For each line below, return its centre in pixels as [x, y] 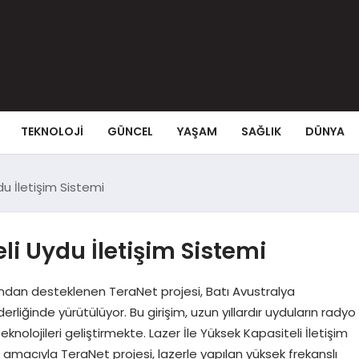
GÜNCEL [130, 131]
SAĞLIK [261, 131]
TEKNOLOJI [52, 131]
